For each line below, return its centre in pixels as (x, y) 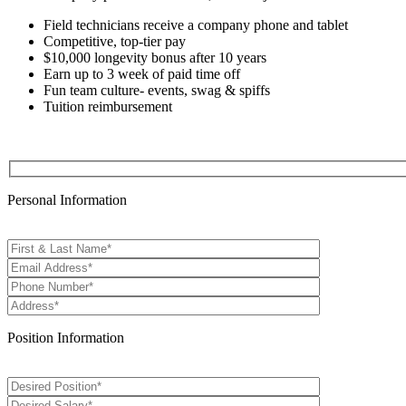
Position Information (66, 338)
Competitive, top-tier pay (115, 41)
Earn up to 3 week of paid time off (142, 73)
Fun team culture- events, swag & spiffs (157, 90)
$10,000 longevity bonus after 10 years (155, 57)
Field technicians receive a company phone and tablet (196, 24)
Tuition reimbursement (108, 106)
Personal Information (67, 200)
